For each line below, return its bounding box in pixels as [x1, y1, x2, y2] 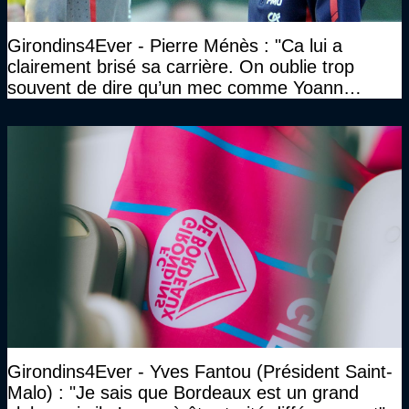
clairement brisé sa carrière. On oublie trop [7, 57, 354, 78]
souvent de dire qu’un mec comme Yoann [7, 78, 343, 99]
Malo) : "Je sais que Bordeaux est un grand [7, 383, 359, 404]
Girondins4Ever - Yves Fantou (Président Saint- [7, 362, 393, 383]
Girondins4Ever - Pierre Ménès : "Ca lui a [7, 36, 342, 57]
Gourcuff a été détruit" [7, 99, 188, 120]
